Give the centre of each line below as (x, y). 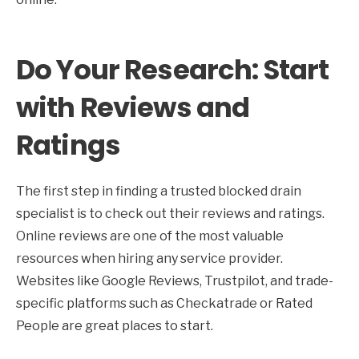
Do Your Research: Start (173, 69)
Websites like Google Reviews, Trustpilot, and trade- (175, 280)
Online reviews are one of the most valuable (150, 236)
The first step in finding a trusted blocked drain (159, 191)
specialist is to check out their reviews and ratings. (170, 213)
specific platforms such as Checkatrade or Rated (164, 303)
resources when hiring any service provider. (149, 258)
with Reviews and (133, 107)
